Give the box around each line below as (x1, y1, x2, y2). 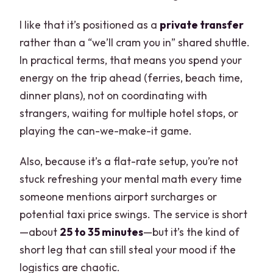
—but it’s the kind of (143, 225, 240, 239)
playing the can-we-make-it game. (19, 124, 193, 138)
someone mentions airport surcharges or (19, 190, 218, 204)
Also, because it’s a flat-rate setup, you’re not (19, 154, 239, 168)
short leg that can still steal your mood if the (19, 243, 236, 257)
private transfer (160, 18, 244, 32)
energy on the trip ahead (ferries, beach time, (19, 71, 243, 85)
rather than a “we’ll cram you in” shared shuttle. (19, 35, 250, 49)
